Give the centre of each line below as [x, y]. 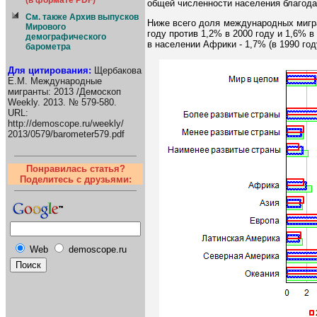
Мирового [46, 27]
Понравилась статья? [75, 168]
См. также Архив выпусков [82, 17]
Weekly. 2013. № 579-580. [62, 103]
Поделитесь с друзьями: [75, 179]
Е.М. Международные [55, 81]
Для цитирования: [50, 71]
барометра [48, 47]
